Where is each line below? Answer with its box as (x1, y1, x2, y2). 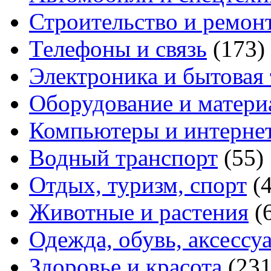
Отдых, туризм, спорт (29, 172, 247, 198)
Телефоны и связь (29, 36, 207, 62)
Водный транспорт (29, 145, 218, 171)
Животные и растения (29, 199, 249, 226)
